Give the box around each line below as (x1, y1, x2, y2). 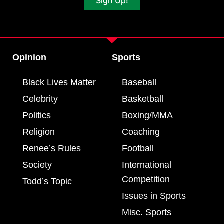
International (122, 160, 171, 170)
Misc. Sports (122, 207, 171, 218)
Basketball (122, 94, 163, 104)
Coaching (122, 127, 160, 137)
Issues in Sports (122, 191, 186, 201)
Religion (22, 127, 55, 137)
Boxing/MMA (122, 110, 173, 121)
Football (122, 143, 154, 154)
